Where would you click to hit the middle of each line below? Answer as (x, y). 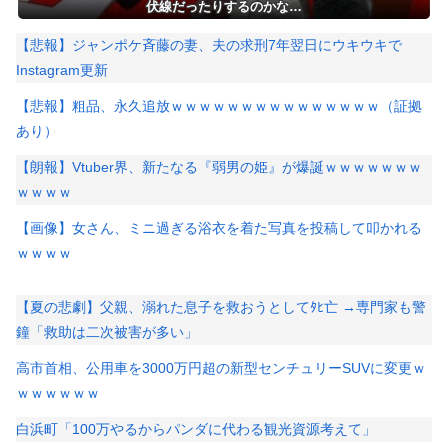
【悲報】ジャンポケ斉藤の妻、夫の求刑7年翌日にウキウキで (209, 44)
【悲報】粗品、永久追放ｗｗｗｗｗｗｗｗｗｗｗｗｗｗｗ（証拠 (219, 105)
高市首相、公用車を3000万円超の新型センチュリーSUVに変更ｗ (221, 368)
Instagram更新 (62, 69)
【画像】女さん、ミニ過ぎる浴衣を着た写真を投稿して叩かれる (219, 228)
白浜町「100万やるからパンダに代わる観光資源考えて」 (196, 429)
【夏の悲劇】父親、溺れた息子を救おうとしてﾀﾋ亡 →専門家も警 (221, 306)
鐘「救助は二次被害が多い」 (107, 331)
